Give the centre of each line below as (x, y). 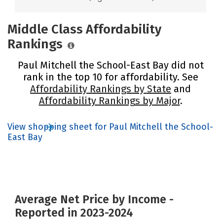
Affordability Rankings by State (101, 89)
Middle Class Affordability (84, 29)
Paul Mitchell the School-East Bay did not (110, 65)
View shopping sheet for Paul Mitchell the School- (110, 127)
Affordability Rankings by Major (109, 100)
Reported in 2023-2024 (74, 212)
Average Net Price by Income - (94, 199)
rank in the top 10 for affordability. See (110, 77)
